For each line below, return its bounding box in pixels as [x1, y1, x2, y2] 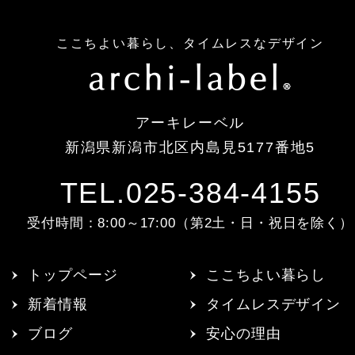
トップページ [28, 267, 118, 284]
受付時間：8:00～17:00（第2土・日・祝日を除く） [27, 216, 353, 231]
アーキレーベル [135, 115, 246, 131]
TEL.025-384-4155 [59, 177, 321, 210]
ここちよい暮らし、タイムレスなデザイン [55, 36, 325, 50]
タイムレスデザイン [206, 296, 342, 313]
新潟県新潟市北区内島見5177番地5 [64, 139, 316, 155]
